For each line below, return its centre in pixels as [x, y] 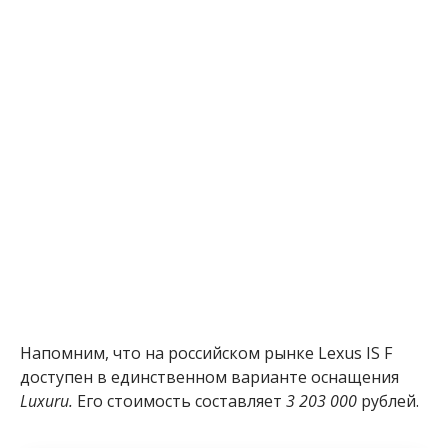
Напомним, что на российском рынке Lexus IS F [206, 352]
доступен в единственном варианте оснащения [209, 376]
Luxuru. [46, 400]
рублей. [388, 400]
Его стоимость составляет [179, 400]
